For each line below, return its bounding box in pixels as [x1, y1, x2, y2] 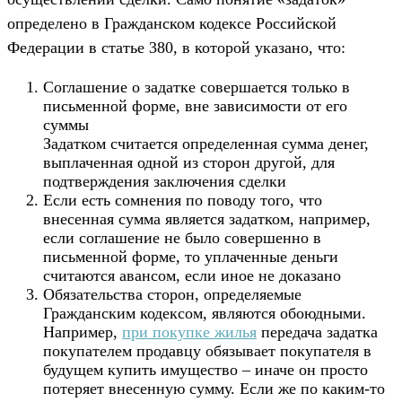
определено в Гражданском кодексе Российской [7, 14, 336, 33]
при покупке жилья [122, 323, 257, 342]
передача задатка [257, 323, 378, 342]
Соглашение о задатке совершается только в [43, 78, 350, 97]
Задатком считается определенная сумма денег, [43, 135, 369, 153]
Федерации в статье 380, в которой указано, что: [7, 39, 345, 57]
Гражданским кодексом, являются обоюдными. [43, 304, 366, 323]
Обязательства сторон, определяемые [43, 285, 301, 304]
